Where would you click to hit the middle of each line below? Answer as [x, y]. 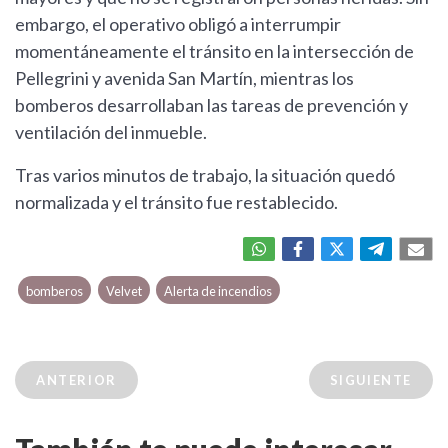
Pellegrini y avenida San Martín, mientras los [184, 78]
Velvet [123, 291]
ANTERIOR [76, 380]
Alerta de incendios [217, 291]
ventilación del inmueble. [111, 132]
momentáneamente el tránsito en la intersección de [214, 51]
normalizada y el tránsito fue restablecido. [176, 202]
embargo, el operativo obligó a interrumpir [178, 24]
